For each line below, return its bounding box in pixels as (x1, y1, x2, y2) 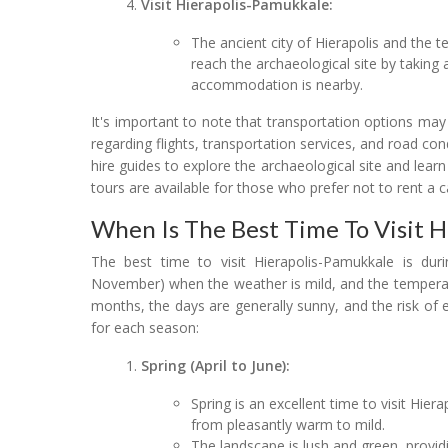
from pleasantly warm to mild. (191, 414, 386, 434)
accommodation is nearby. (191, 74, 364, 94)
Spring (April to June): (141, 355, 291, 375)
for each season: (91, 317, 199, 337)
